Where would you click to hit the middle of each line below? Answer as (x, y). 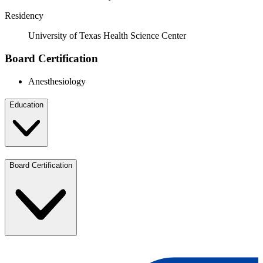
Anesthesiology (57, 81)
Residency (24, 16)
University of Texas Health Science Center (107, 36)
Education (26, 105)
